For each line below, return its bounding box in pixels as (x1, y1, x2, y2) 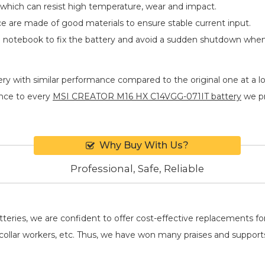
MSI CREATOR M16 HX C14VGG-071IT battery (53, 91, 241, 102)
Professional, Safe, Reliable (70, 163, 204, 175)
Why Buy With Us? (99, 139, 189, 151)
